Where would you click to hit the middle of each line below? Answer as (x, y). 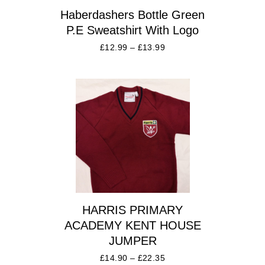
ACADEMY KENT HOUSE (132, 225)
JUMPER (132, 240)
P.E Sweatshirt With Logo (132, 30)
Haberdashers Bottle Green (132, 14)
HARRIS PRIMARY (132, 210)
